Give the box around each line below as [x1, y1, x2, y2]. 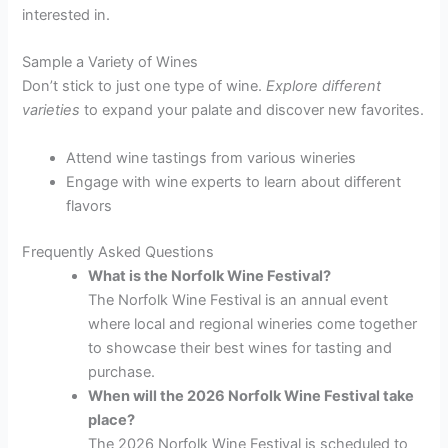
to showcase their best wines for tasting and [88, 338, 393, 357]
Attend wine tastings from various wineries [66, 148, 357, 167]
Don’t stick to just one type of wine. [22, 77, 267, 96]
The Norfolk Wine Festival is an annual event [88, 290, 389, 309]
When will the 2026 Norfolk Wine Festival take [88, 386, 415, 405]
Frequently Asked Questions [22, 242, 215, 261]
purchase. [88, 362, 156, 381]
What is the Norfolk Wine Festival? [88, 266, 332, 285]
